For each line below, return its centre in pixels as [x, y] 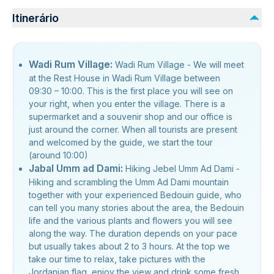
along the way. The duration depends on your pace [133, 233]
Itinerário [35, 18]
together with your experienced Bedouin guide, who [135, 195]
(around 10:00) [58, 155]
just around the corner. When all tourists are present [133, 129]
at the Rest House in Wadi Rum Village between [124, 78]
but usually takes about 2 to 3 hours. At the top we [129, 246]
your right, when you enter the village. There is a [127, 104]
